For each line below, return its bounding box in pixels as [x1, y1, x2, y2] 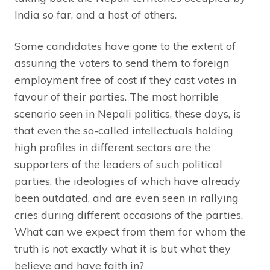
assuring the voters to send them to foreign [14, 56, 229, 71]
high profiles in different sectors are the [14, 140, 210, 155]
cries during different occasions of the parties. [14, 208, 243, 222]
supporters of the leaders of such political [14, 157, 222, 172]
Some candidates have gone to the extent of [14, 39, 236, 54]
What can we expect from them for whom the [14, 225, 246, 239]
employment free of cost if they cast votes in [14, 73, 236, 87]
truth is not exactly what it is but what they [14, 242, 231, 256]
